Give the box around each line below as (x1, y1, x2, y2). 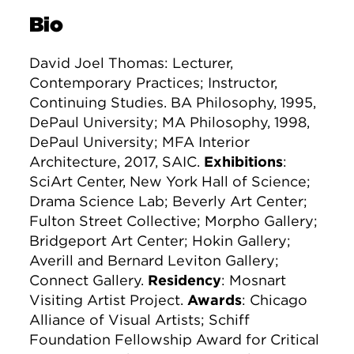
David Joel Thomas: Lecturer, (29, 55, 234, 72)
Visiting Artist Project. (29, 292, 188, 309)
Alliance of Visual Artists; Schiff (29, 311, 250, 329)
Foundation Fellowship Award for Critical (29, 331, 320, 348)
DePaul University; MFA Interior (29, 134, 250, 151)
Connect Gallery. (29, 272, 149, 289)
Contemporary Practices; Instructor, (29, 74, 278, 92)
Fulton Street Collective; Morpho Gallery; (29, 213, 318, 230)
